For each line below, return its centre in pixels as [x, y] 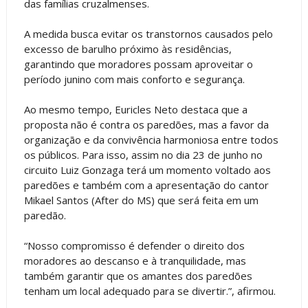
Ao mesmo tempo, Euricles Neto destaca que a [135, 109]
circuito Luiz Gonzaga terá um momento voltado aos [147, 170]
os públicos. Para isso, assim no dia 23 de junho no [143, 155]
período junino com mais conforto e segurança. [134, 79]
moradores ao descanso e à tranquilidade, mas [135, 261]
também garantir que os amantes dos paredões [138, 276]
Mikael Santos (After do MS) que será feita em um [141, 200]
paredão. [45, 215]
